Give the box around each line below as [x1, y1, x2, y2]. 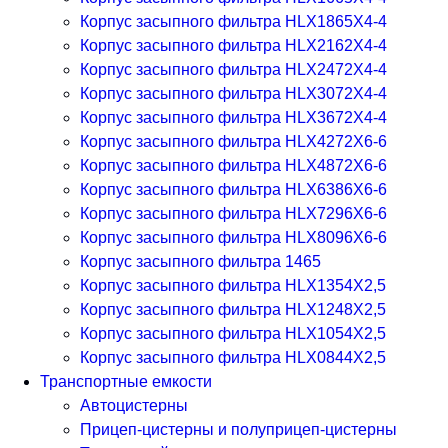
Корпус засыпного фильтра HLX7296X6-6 [80, 205, 387, 222]
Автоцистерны [80, 397, 188, 414]
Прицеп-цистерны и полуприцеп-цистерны [80, 421, 397, 438]
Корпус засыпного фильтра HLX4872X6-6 [80, 157, 387, 174]
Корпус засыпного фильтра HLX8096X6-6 [80, 229, 387, 246]
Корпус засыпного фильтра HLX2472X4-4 [80, 61, 387, 78]
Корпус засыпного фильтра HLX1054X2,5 [80, 325, 386, 342]
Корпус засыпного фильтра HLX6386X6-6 [80, 181, 387, 198]
